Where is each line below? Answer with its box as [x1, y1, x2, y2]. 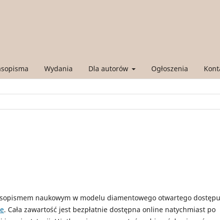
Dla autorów [88, 63, 130, 73]
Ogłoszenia [151, 63, 188, 73]
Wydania [44, 63, 73, 73]
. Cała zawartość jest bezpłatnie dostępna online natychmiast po [4, 204, 216, 214]
